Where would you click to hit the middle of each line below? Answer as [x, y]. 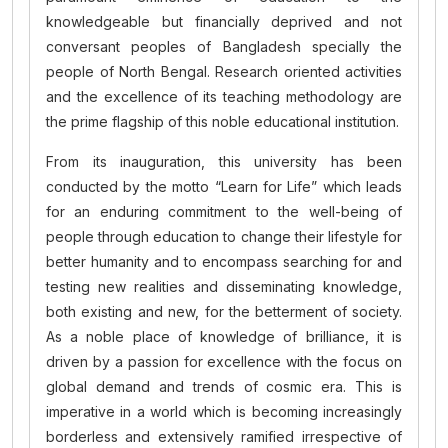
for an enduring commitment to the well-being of [224, 211]
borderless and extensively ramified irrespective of [224, 436]
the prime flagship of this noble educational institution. [222, 121]
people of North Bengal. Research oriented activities [224, 71]
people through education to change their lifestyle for [224, 236]
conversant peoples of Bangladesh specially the [224, 46]
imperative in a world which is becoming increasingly [224, 411]
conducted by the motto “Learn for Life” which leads [224, 186]
